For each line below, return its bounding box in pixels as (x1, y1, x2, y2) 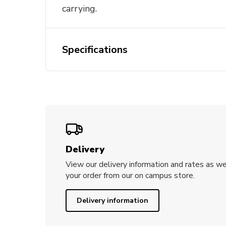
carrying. (62, 2, 97, 15)
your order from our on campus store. (66, 169, 195, 181)
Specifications (62, 42, 128, 56)
